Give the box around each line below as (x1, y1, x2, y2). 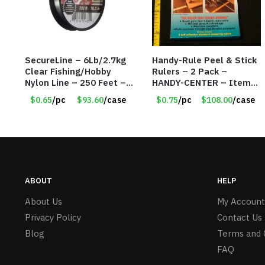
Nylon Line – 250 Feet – (24, 77, 126, 89)
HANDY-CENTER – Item (151, 77, 251, 89)
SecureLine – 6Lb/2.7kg (24, 54, 126, 66)
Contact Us (216, 212, 262, 224)
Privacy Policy (24, 212, 81, 224)
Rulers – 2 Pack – (151, 66, 227, 77)
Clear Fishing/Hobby (24, 66, 111, 77)
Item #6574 (24, 88, 77, 100)
